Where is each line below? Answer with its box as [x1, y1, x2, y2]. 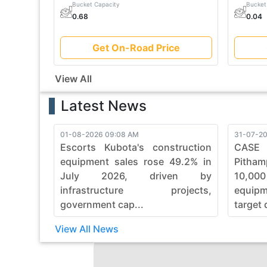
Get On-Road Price [92, 41, 180, 54]
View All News [55, 222, 119, 235]
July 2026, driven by [60, 169, 212, 182]
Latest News [61, 97, 147, 114]
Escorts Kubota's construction [60, 141, 212, 153]
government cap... [60, 198, 144, 210]
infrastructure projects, [60, 184, 212, 196]
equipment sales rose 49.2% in [60, 155, 212, 167]
